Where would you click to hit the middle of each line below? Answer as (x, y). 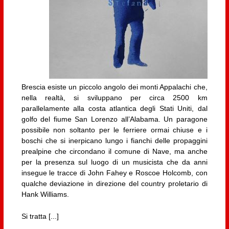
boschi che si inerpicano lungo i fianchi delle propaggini (114, 141)
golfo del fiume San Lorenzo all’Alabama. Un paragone (114, 119)
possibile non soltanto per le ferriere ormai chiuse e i (114, 130)
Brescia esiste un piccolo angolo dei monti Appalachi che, (114, 87)
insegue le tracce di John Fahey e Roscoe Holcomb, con (114, 173)
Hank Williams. (45, 194)
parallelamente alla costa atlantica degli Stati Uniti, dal (114, 109)
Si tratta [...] (40, 216)
